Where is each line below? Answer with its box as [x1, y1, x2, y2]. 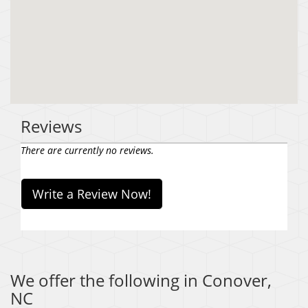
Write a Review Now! [32, 186, 151, 203]
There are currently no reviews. [21, 144, 154, 157]
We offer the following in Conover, [10, 269, 272, 292]
